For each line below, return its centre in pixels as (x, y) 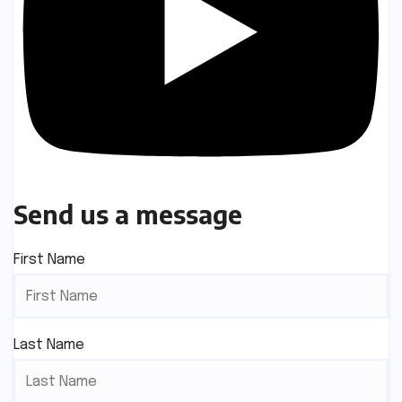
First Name (49, 260)
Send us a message (128, 214)
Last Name (49, 345)
